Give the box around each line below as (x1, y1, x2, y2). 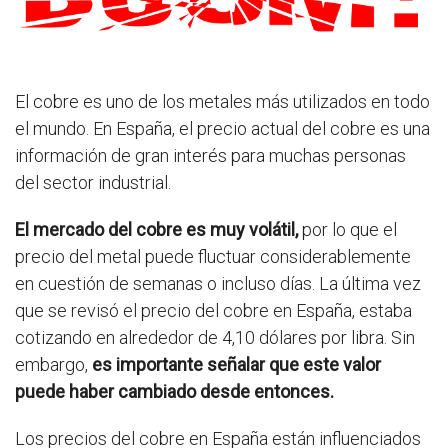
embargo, (15, 354, 92, 375)
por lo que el (298, 219, 397, 240)
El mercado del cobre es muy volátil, (15, 219, 298, 240)
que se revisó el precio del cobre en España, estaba (15, 300, 412, 321)
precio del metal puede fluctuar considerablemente (15, 246, 411, 267)
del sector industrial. (15, 172, 171, 193)
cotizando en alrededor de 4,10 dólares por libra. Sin (15, 327, 415, 348)
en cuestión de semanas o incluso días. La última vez (15, 273, 421, 294)
